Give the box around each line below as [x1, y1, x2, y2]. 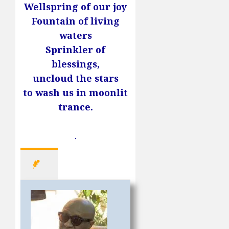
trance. [58, 101, 93, 113]
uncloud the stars [32, 72, 119, 85]
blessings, [51, 58, 100, 71]
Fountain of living [31, 15, 120, 28]
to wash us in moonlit [23, 86, 128, 99]
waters [59, 29, 92, 42]
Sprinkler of [45, 43, 106, 56]
